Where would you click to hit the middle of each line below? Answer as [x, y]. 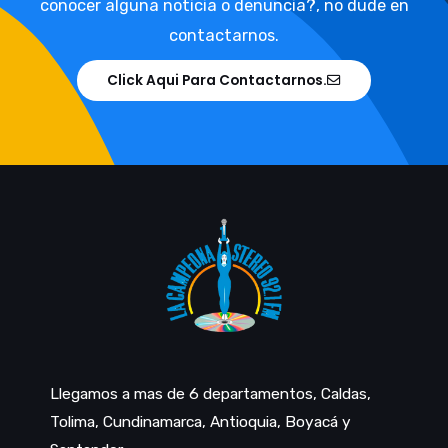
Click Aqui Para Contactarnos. [217, 80]
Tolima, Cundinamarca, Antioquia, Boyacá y [200, 422]
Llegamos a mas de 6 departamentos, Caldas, [210, 394]
